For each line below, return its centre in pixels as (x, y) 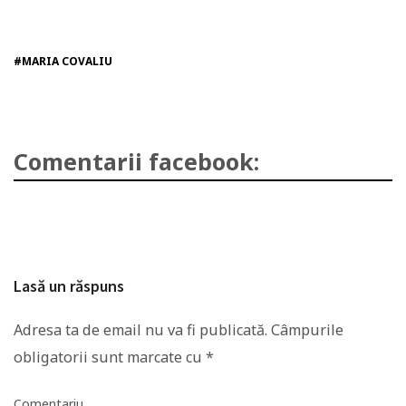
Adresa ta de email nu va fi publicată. (140, 330)
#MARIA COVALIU (63, 61)
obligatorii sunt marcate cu (110, 358)
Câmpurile (305, 330)
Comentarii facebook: (136, 161)
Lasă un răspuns (69, 285)
